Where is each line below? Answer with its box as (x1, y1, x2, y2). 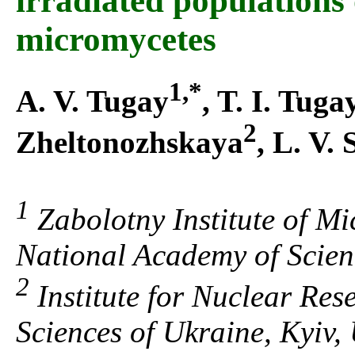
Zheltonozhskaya (16, 125, 243, 160)
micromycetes (16, 21, 216, 58)
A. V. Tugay (16, 84, 169, 119)
